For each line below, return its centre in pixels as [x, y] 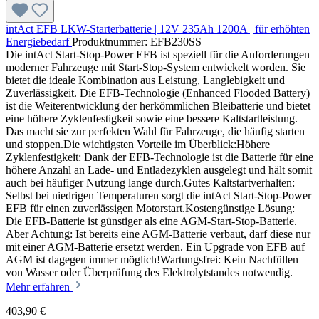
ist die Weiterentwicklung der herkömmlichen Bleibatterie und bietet [158, 106]
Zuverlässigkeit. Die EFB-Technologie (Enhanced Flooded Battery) [158, 93]
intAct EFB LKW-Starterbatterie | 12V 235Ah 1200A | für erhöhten [158, 29]
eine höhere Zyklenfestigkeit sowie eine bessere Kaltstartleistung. [152, 119]
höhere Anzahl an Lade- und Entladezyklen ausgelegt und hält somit [159, 170]
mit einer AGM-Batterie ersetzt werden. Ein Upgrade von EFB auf [155, 247]
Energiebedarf [39, 42]
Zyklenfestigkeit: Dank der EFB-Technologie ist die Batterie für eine [159, 157]
